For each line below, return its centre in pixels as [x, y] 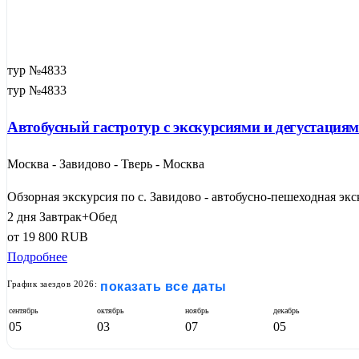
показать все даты [163, 286]
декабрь [286, 310]
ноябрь [197, 310]
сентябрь [24, 310]
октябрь [111, 310]
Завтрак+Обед [78, 216]
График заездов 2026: [52, 283]
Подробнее [37, 256]
